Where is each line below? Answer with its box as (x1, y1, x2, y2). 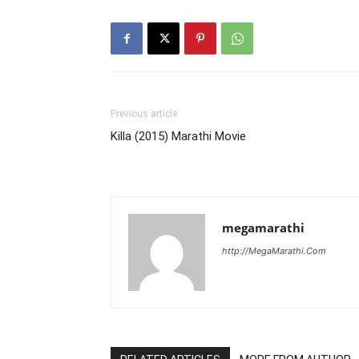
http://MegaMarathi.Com (222, 245, 326, 256)
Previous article (111, 108, 177, 119)
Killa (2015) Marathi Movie (111, 129, 246, 143)
